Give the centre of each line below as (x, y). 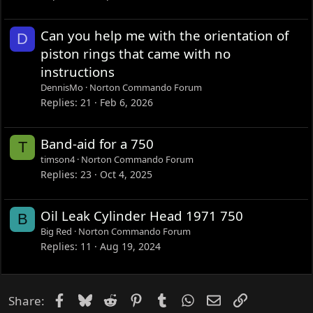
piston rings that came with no (136, 54)
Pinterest (168, 299)
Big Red (57, 232)
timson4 (58, 160)
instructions (78, 72)
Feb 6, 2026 (127, 103)
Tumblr (188, 299)
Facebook (92, 299)
